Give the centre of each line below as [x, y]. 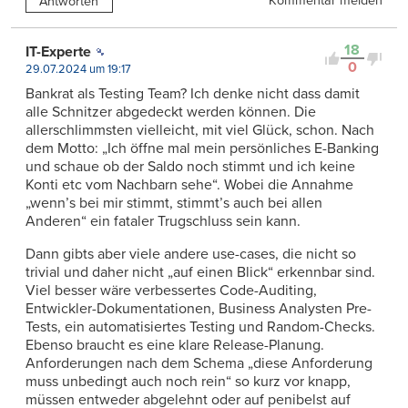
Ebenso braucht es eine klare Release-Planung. [175, 346]
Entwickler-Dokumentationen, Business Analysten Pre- [199, 309]
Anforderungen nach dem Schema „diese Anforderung [199, 364]
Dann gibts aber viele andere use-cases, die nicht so [191, 255]
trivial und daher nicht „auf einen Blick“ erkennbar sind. [200, 273]
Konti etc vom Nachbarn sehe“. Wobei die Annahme [189, 185]
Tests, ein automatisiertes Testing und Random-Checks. [200, 327]
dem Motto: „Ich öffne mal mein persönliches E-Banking [202, 149]
